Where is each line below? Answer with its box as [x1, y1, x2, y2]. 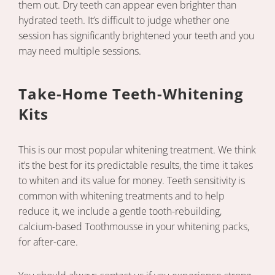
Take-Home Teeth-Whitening [18, 83, 244, 104]
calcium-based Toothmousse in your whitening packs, [18, 220, 249, 234]
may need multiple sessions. [18, 44, 141, 58]
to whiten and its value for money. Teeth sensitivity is [18, 174, 245, 188]
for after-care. [18, 235, 78, 249]
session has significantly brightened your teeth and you [18, 29, 254, 43]
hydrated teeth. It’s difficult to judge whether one [18, 14, 230, 28]
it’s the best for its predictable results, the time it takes [18, 158, 253, 172]
